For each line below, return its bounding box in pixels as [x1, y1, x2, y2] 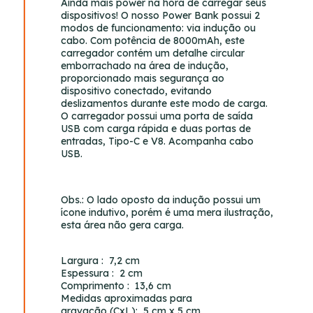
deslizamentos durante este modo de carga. [61, 96, 268, 110]
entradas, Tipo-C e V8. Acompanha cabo [61, 134, 254, 147]
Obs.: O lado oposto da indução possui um [61, 193, 261, 206]
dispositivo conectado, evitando [61, 84, 212, 97]
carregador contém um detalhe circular [61, 46, 245, 59]
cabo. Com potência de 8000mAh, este [61, 34, 245, 47]
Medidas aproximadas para [61, 291, 193, 305]
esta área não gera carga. [61, 218, 184, 231]
